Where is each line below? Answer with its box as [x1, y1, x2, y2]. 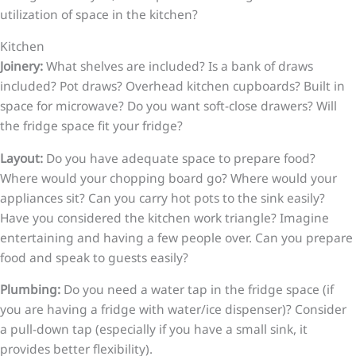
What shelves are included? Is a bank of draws [46, 57, 313, 75]
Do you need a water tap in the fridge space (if [60, 281, 334, 298]
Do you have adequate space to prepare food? [43, 149, 315, 167]
